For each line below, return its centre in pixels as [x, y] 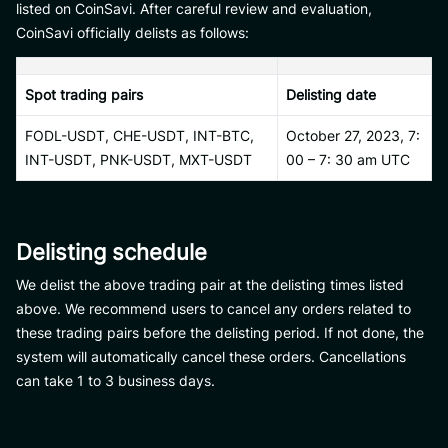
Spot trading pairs [84, 94]
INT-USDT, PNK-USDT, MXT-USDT [138, 159]
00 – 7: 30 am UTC [348, 159]
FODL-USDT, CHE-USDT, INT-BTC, [139, 135]
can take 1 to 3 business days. [115, 380]
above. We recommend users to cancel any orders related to [213, 308]
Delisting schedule [111, 252]
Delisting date [331, 94]
